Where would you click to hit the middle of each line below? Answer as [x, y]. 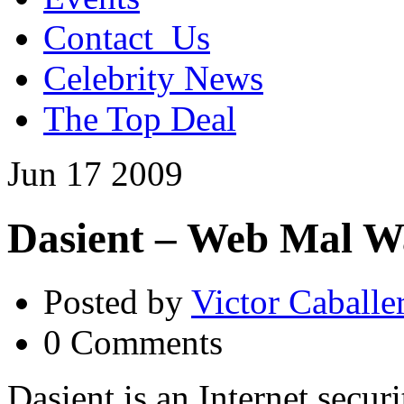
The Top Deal [140, 119]
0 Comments [133, 343]
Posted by [117, 302]
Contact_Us [127, 38]
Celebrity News [153, 78]
